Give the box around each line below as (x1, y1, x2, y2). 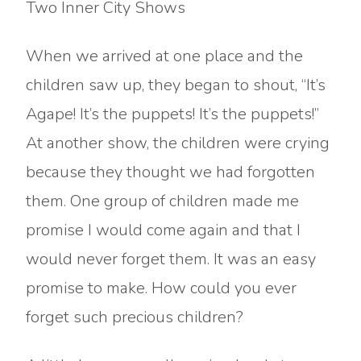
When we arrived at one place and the (26, 45, 303, 67)
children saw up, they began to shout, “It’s (26, 74, 326, 96)
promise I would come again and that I (26, 219, 301, 241)
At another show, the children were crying (26, 132, 330, 154)
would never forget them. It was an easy (26, 248, 316, 270)
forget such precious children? (26, 306, 243, 328)
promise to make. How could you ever (26, 277, 297, 299)
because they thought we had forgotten (26, 161, 315, 183)
